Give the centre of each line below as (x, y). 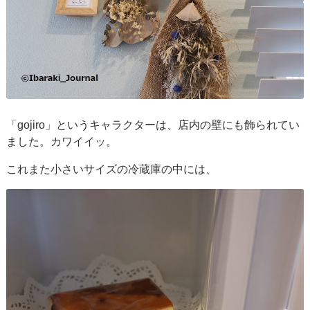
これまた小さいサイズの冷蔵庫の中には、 (112, 170)
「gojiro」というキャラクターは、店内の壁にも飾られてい (153, 125)
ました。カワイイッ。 (62, 142)
